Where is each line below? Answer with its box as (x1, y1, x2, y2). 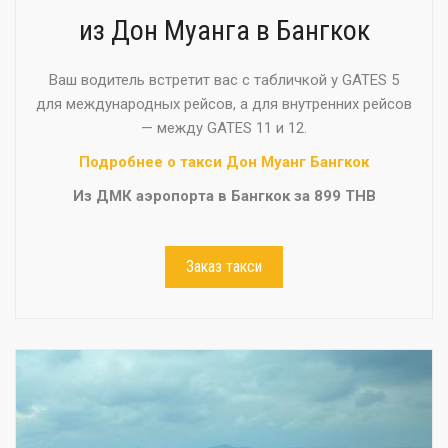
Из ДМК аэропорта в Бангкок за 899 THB (72, 186, 376, 205)
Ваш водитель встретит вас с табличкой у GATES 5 (49, 70, 399, 89)
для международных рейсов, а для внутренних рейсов (36, 94, 412, 113)
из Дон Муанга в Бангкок (78, 13, 370, 47)
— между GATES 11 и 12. (141, 118, 307, 137)
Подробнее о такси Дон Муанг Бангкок (79, 152, 369, 171)
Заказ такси (186, 256, 262, 276)
